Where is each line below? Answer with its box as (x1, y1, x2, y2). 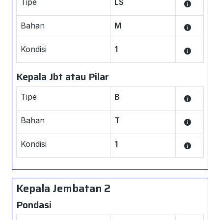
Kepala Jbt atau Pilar (16, 69, 109, 84)
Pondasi (16, 197, 52, 213)
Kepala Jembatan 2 (16, 180, 110, 197)
